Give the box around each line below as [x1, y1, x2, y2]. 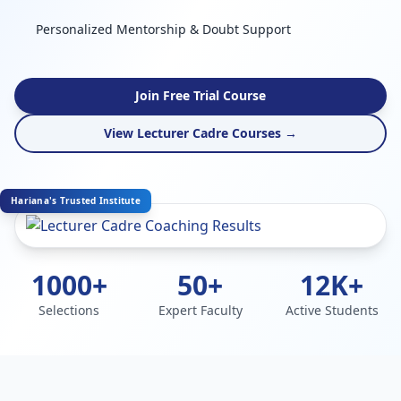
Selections [38, 302, 100, 319]
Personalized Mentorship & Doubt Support [36, 21, 291, 38]
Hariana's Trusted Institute [11, 194, 141, 207]
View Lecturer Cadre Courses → [104, 124, 297, 141]
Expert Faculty [158, 302, 243, 319]
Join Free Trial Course [135, 87, 266, 104]
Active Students [285, 302, 379, 319]
